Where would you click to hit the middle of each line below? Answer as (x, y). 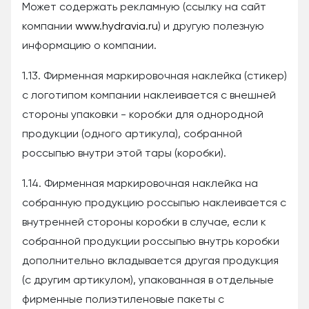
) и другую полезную (211, 27)
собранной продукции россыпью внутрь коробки (151, 242)
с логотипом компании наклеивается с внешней (149, 96)
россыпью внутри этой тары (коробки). (124, 154)
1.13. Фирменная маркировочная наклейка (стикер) (154, 77)
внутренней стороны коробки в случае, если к (144, 223)
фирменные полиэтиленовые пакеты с (123, 300)
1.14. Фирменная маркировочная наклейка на (140, 184)
